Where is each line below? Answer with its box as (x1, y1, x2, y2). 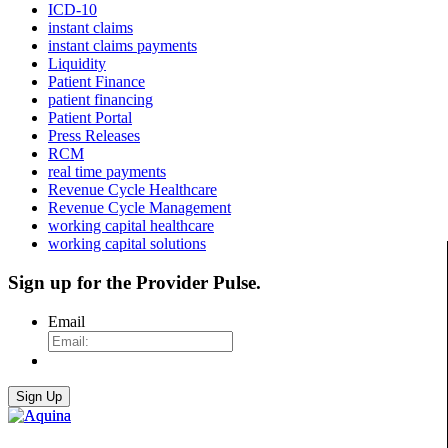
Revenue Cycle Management (48, 199, 231, 217)
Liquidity (48, 55, 106, 73)
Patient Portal (48, 109, 132, 127)
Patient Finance (48, 73, 145, 91)
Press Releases (48, 127, 140, 145)
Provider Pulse (136, 271, 256, 293)
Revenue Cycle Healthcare (48, 181, 217, 199)
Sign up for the (8, 271, 136, 293)
